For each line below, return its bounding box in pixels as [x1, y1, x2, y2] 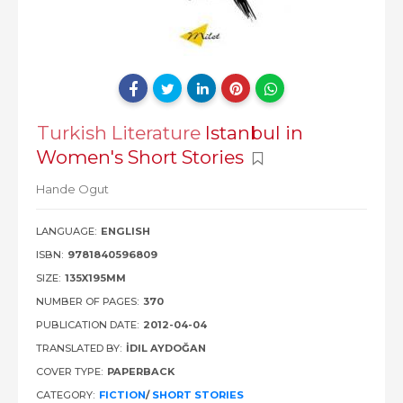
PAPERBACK [107, 365, 175, 378]
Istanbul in [205, 121, 303, 144]
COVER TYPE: [36, 365, 103, 378]
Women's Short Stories [36, 146, 248, 168]
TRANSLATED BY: [36, 342, 121, 354]
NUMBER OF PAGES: [36, 295, 139, 308]
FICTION [99, 389, 146, 401]
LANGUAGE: [36, 225, 96, 237]
